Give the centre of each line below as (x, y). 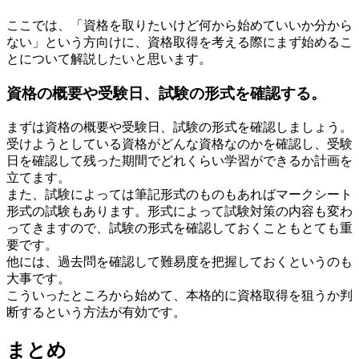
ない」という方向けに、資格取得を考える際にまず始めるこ (179, 42)
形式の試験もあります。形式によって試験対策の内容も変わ (179, 211)
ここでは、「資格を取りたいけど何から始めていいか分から (179, 26)
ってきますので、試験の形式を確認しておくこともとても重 (179, 228)
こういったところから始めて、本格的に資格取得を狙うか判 (179, 295)
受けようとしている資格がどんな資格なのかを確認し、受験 (179, 143)
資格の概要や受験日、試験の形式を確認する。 (166, 93)
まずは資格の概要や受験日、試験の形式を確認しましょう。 (179, 127)
